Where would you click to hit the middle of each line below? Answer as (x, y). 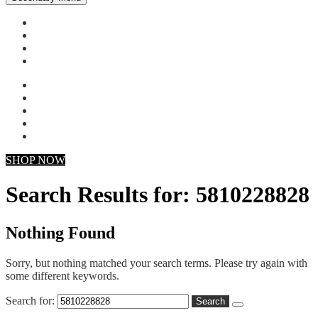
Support (52, 61)
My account (61, 22)
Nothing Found (60, 232)
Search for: (30, 300)
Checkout (56, 35)
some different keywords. (62, 275)
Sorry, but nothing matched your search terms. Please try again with (157, 263)
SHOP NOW (35, 160)
